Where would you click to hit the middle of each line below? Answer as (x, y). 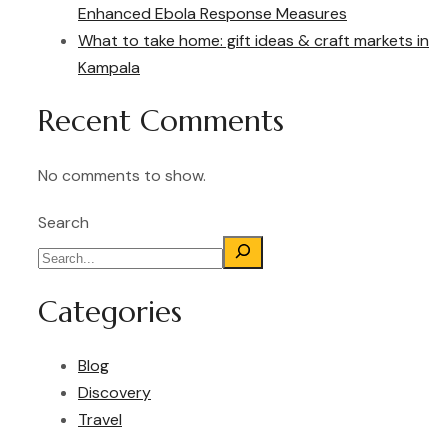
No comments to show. (122, 175)
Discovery (114, 393)
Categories (110, 311)
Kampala (109, 67)
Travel (100, 420)
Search (63, 222)
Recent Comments (161, 121)
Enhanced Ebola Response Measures (212, 13)
